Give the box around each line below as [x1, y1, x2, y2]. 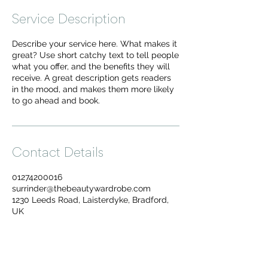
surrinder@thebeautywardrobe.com [12, 184, 151, 193]
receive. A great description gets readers [12, 73, 171, 83]
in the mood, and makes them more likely [12, 84, 174, 94]
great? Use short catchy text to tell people [12, 50, 179, 60]
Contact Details [12, 148, 103, 160]
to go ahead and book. [12, 96, 100, 105]
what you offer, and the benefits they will [12, 62, 170, 71]
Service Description [12, 14, 126, 26]
